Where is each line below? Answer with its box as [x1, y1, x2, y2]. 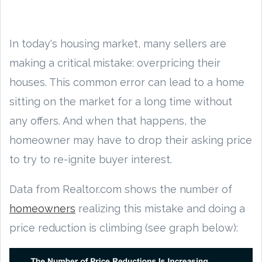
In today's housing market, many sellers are [9, 37, 226, 50]
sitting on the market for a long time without [9, 95, 232, 108]
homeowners [9, 202, 75, 215]
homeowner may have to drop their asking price [9, 133, 252, 146]
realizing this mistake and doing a [75, 202, 245, 215]
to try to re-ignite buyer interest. [9, 153, 172, 166]
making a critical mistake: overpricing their [9, 56, 220, 69]
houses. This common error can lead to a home [9, 75, 244, 88]
